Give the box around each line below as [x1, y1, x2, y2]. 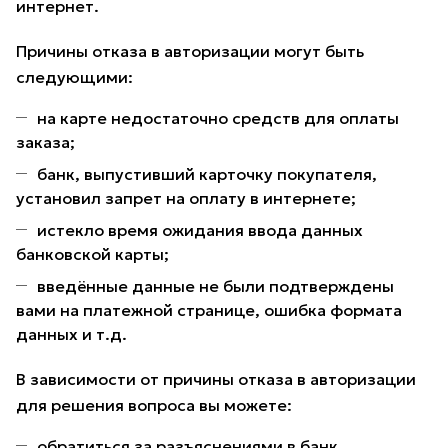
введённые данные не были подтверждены [37, 276, 394, 297]
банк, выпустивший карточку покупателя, [37, 164, 377, 185]
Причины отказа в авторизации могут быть [16, 41, 364, 62]
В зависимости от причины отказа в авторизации [16, 369, 416, 390]
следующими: [16, 67, 133, 88]
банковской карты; [16, 244, 169, 265]
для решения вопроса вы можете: [16, 395, 292, 416]
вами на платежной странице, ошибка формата [16, 300, 402, 321]
